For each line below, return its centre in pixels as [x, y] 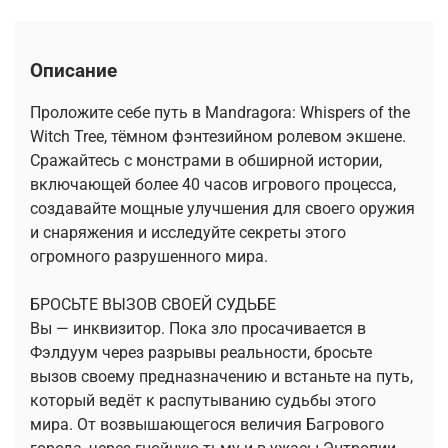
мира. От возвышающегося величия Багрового [207, 424]
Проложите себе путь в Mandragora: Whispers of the [220, 112]
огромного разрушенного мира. [149, 256]
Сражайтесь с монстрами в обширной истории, [206, 160]
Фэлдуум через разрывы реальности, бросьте [201, 352]
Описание [73, 70]
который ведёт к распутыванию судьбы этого [203, 400]
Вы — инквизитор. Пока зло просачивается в [198, 328]
